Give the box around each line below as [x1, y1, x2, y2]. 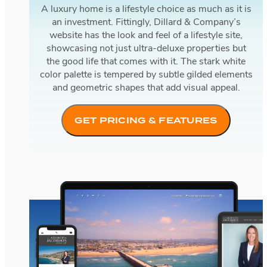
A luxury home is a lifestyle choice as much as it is [41, 5, 252, 15]
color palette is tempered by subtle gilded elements [39, 70, 253, 80]
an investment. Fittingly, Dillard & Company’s [51, 18, 241, 28]
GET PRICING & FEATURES [74, 114, 218, 127]
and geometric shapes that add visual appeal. [52, 83, 240, 94]
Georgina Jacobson [29, 183, 109, 193]
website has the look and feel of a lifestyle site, [49, 31, 243, 41]
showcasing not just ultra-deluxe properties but [46, 44, 246, 54]
